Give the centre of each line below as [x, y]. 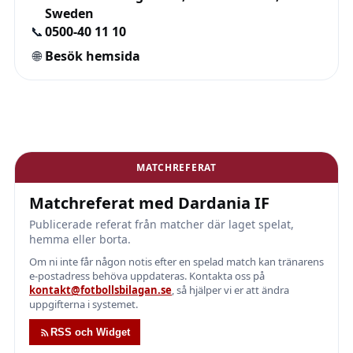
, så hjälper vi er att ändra [230, 290]
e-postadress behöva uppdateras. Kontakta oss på [147, 276]
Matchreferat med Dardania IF [149, 203]
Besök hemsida [93, 56]
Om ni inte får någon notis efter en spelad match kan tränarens [176, 262]
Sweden [69, 13]
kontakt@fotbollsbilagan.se [100, 290]
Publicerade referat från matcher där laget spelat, [162, 224]
